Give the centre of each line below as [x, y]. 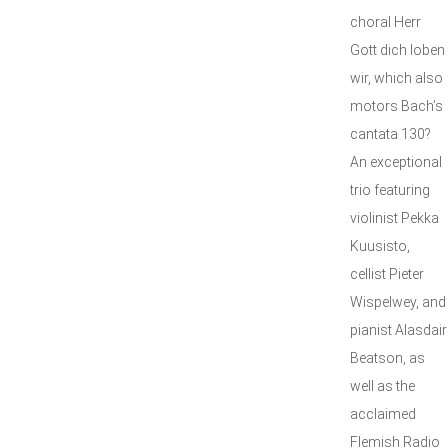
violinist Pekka [394, 218]
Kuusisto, [380, 246]
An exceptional [396, 162]
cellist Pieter [387, 274]
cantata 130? [390, 134]
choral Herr [385, 22]
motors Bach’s [396, 106]
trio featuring [390, 190]
